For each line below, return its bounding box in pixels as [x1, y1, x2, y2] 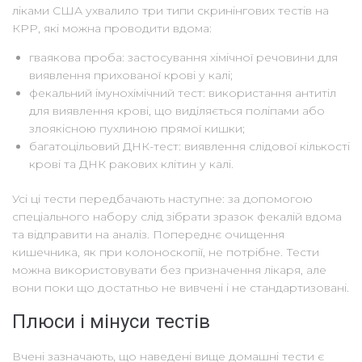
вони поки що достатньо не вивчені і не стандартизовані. [12, 280, 349, 295]
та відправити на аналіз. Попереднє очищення [12, 226, 284, 242]
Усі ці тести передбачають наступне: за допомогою [12, 191, 313, 206]
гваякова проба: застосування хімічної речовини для [29, 49, 338, 65]
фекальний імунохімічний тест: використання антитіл [29, 85, 336, 100]
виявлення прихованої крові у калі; [29, 67, 233, 82]
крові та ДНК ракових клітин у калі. [29, 156, 234, 171]
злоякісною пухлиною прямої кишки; [29, 120, 245, 136]
